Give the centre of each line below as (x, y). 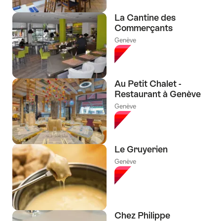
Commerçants (144, 28)
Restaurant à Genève (158, 94)
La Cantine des (145, 17)
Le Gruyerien (141, 149)
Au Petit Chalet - (148, 83)
